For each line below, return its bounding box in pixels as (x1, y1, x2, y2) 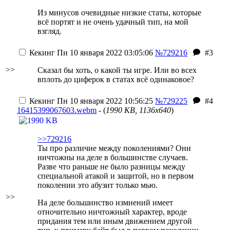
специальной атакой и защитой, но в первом (37, 171, 194, 180)
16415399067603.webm (17, 106, 97, 114)
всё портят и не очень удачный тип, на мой (37, 17, 188, 26)
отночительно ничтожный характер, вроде (37, 207, 187, 216)
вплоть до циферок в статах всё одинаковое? (37, 75, 194, 84)
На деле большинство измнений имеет (37, 198, 173, 207)
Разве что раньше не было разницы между (37, 162, 185, 171)
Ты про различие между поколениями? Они (37, 144, 191, 152)
